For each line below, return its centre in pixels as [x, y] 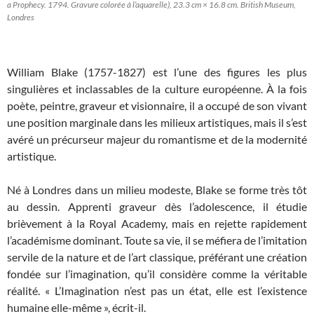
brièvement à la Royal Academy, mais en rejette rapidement [157, 223]
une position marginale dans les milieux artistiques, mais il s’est [157, 122]
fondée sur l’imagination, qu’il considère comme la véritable [157, 273]
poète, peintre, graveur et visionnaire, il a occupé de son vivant [157, 105]
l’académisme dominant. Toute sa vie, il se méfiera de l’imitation [157, 240]
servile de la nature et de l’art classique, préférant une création [157, 257]
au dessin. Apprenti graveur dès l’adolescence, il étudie [157, 206]
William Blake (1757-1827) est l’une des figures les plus [157, 71]
